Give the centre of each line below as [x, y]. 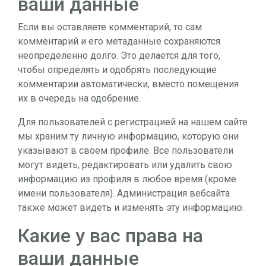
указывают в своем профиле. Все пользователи [126, 150]
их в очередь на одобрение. [79, 98]
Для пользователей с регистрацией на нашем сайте [133, 122]
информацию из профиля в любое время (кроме [127, 179]
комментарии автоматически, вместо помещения [128, 84]
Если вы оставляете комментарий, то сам [110, 27]
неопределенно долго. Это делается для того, [119, 55]
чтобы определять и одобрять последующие [117, 69]
